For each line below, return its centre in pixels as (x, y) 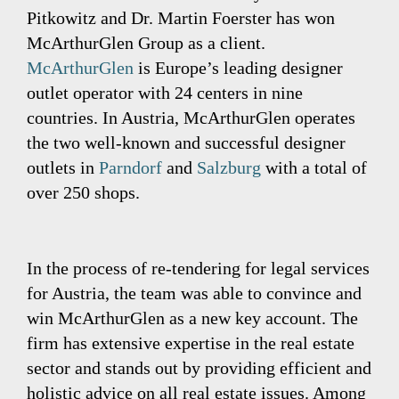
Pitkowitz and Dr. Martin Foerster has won (181, 18)
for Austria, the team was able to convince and (194, 293)
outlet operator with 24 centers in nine (165, 93)
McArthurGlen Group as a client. (146, 43)
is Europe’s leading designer (238, 68)
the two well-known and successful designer (186, 142)
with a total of (314, 167)
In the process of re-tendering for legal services (198, 268)
